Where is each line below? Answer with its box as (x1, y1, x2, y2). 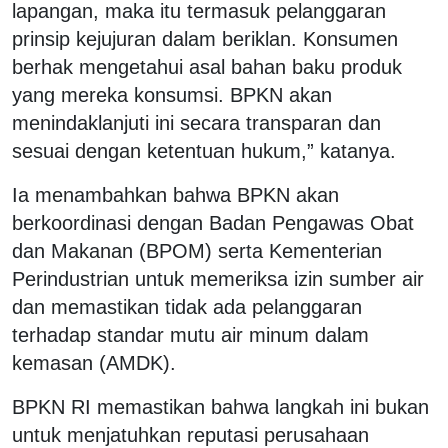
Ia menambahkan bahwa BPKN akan (12, 183, 339, 206)
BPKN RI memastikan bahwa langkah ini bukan (12, 395, 429, 418)
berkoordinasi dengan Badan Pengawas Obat (12, 211, 414, 234)
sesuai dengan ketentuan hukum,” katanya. (12, 139, 396, 162)
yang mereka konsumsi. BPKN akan (12, 83, 332, 106)
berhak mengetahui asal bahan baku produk (12, 55, 402, 78)
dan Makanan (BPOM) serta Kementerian (12, 239, 382, 262)
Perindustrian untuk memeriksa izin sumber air (12, 267, 424, 290)
